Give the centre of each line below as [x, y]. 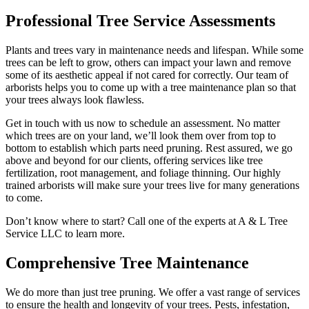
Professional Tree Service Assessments [140, 21]
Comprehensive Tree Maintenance [127, 263]
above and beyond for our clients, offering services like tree [134, 161]
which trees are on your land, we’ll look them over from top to [141, 136]
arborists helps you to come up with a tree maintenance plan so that [151, 88]
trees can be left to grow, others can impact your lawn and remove [148, 63]
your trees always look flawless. [75, 100]
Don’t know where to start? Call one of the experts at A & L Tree [147, 221]
